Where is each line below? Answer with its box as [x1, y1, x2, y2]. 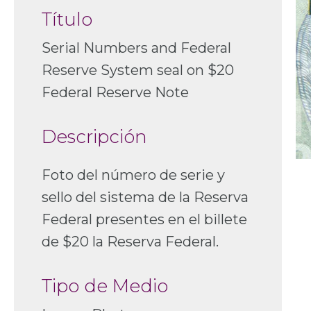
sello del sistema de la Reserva [42, 189, 249, 206]
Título [42, 8, 92, 31]
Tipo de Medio [42, 275, 168, 298]
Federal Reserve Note [42, 84, 189, 101]
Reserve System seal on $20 [42, 62, 234, 79]
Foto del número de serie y [42, 167, 225, 184]
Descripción [42, 126, 147, 149]
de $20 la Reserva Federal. [42, 233, 219, 251]
